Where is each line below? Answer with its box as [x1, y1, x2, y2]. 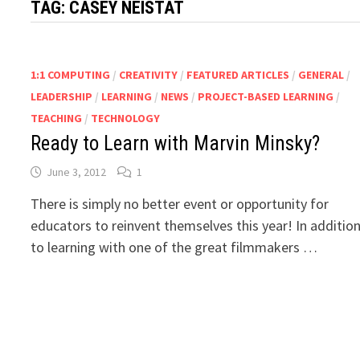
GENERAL [298, 67, 345, 83]
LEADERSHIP [31, 89, 93, 104]
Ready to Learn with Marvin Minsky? [31, 132, 321, 156]
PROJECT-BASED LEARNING [198, 89, 334, 104]
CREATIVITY [119, 67, 178, 83]
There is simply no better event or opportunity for [31, 194, 329, 214]
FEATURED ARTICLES [186, 67, 290, 83]
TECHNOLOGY [91, 111, 161, 126]
